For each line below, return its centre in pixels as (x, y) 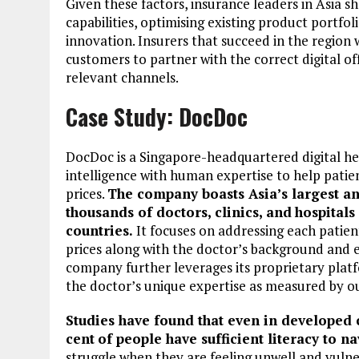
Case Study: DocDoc (157, 117)
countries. (99, 230)
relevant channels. (122, 77)
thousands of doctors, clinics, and (179, 212)
